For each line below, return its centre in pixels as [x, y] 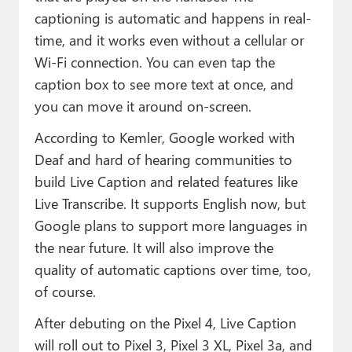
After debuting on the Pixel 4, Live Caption [165, 322]
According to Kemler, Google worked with [164, 137]
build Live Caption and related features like [166, 181]
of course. [65, 291]
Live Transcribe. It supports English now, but [170, 203]
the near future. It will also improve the [154, 247]
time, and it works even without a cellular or [169, 39]
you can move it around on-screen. [143, 105]
